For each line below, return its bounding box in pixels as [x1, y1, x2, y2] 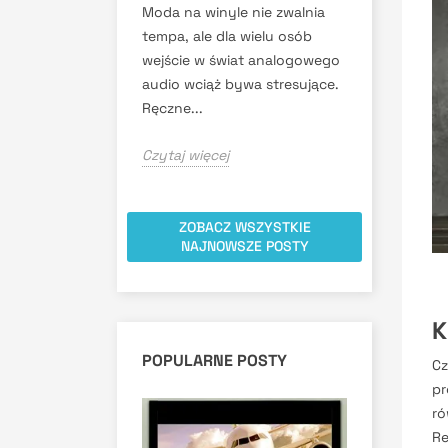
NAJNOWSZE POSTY [180, 236, 309, 255]
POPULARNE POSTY [142, 349, 287, 371]
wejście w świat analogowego [142, 50, 340, 69]
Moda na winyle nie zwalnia [142, 2, 325, 21]
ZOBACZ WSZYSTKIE [178, 217, 311, 236]
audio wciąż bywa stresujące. [142, 74, 339, 93]
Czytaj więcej [142, 145, 229, 164]
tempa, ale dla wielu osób [142, 26, 312, 45]
